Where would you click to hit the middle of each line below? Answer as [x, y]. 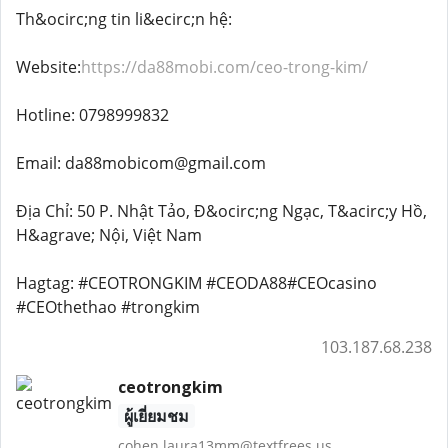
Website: [48, 67]
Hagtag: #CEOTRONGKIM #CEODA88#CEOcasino [196, 283]
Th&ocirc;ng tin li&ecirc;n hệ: [124, 19]
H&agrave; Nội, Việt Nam [109, 235]
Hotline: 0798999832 [92, 115]
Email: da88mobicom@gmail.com [141, 163]
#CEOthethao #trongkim [108, 307]
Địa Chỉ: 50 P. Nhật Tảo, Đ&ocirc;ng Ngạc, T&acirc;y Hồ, [221, 211]
